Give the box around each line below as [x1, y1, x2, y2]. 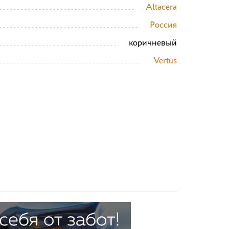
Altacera [146, 1, 177, 12]
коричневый [129, 37, 177, 48]
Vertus [153, 55, 177, 65]
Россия [150, 19, 177, 30]
